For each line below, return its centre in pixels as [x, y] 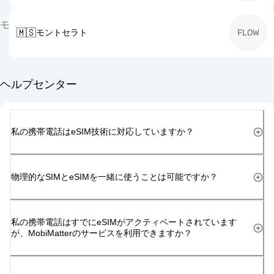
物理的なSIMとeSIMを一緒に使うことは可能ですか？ [114, 176]
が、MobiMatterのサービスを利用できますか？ [102, 233]
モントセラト [61, 33]
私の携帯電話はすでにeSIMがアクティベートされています [124, 222]
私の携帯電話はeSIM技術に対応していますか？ [102, 131]
